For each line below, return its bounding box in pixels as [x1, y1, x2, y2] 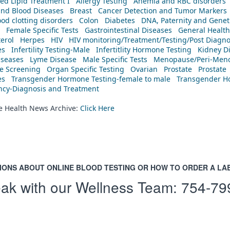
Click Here [80, 103, 114, 113]
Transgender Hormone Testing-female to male [11, 73, 170, 84]
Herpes [20, 34, 45, 45]
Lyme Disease [30, 54, 76, 64]
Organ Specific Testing [47, 64, 124, 74]
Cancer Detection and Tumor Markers [98, 5, 227, 15]
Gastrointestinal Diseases [85, 25, 172, 35]
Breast [70, 5, 92, 15]
